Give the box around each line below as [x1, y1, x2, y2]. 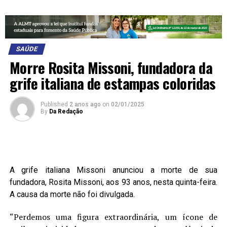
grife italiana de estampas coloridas [9, 72, 216, 94]
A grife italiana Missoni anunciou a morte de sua [9, 165, 218, 175]
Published [40, 101, 68, 108]
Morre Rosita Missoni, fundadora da [9, 57, 213, 79]
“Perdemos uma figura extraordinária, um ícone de [9, 211, 218, 223]
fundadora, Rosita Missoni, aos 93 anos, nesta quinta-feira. [9, 177, 218, 187]
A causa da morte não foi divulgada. [9, 190, 135, 200]
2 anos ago [69, 101, 101, 108]
